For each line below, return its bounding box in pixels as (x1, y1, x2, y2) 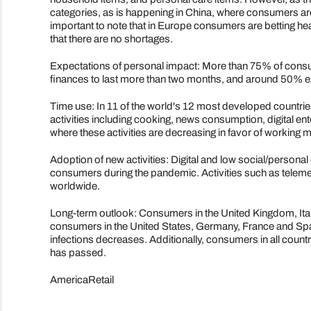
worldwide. (49, 180, 100, 192)
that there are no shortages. (49, 33, 173, 45)
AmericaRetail (49, 274, 114, 286)
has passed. (49, 247, 106, 259)
